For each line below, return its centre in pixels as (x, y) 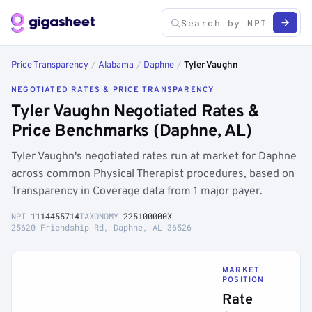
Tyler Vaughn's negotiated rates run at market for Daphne (154, 157)
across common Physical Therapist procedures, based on (153, 174)
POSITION (243, 280)
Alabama (116, 65)
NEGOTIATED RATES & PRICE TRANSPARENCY (113, 90)
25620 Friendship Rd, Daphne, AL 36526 (101, 227)
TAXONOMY (101, 216)
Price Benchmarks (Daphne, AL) (132, 132)
